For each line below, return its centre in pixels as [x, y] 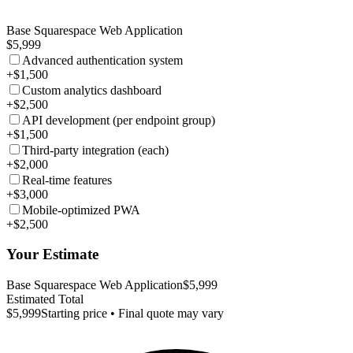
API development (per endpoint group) [119, 120]
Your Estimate [52, 255]
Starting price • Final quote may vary [132, 314]
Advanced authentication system [102, 60]
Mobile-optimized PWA [81, 210]
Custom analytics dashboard [92, 90]
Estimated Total [45, 299]
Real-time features [67, 180]
